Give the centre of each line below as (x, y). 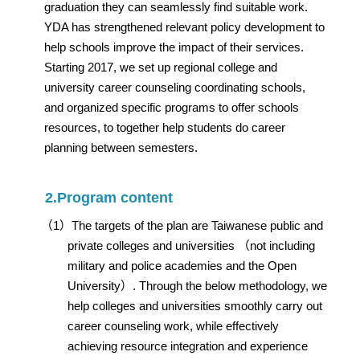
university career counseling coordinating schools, (175, 87)
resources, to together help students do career (165, 127)
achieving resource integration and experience (188, 346)
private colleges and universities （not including (192, 245)
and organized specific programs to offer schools (172, 107)
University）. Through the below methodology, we (198, 286)
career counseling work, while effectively (174, 326)
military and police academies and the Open (182, 266)
